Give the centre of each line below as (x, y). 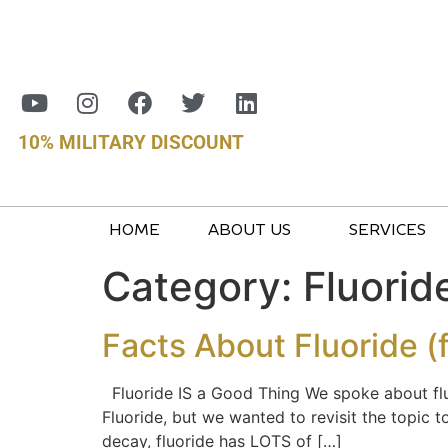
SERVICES (387, 231)
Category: (202, 287)
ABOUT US (249, 231)
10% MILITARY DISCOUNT (131, 142)
